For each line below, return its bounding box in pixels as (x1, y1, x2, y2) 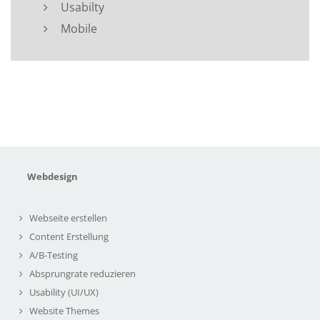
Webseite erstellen (29, 211, 107, 224)
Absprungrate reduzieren (29, 266, 136, 280)
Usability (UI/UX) (29, 285, 99, 299)
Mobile (61, 20, 97, 36)
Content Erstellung (29, 229, 109, 243)
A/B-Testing (29, 248, 78, 261)
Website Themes (29, 304, 99, 317)
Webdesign (27, 169, 78, 183)
